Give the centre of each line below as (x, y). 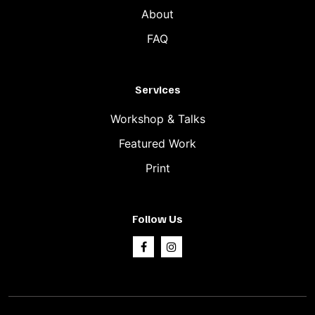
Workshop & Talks (157, 118)
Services (157, 89)
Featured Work (157, 143)
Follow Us (157, 218)
